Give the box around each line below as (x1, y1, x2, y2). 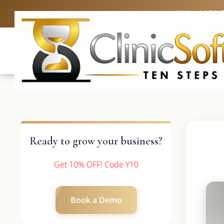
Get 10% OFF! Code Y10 (53, 158, 138, 170)
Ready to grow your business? (29, 134, 163, 147)
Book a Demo (70, 194, 122, 205)
